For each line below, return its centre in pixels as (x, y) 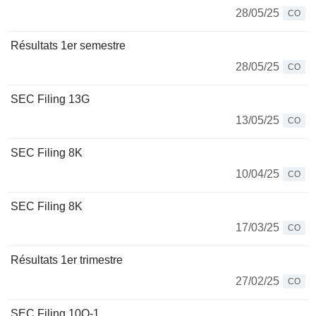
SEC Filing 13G (50, 99)
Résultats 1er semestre (68, 45)
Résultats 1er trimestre (67, 260)
